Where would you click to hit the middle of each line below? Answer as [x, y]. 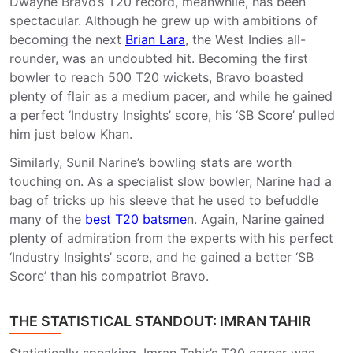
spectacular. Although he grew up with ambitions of [163, 20]
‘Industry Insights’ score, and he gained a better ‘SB [162, 257]
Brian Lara [155, 39]
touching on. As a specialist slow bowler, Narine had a [171, 181]
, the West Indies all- [245, 39]
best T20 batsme [134, 219]
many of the [45, 219]
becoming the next [67, 39]
